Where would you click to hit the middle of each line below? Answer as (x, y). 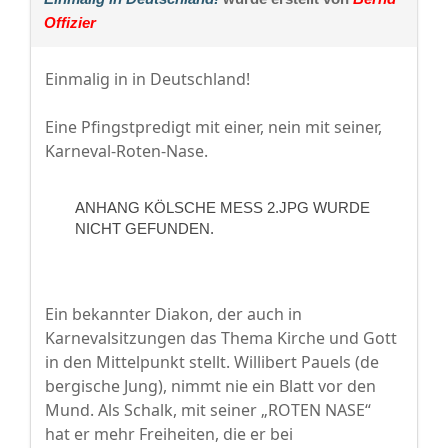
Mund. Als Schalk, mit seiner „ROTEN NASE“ (208, 410)
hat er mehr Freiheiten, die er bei (169, 434)
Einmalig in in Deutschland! (147, 79)
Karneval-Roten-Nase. (126, 151)
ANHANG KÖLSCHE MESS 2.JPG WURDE (222, 208)
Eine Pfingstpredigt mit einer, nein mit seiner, (213, 127)
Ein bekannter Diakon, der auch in (173, 314)
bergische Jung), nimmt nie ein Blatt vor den (210, 386)
